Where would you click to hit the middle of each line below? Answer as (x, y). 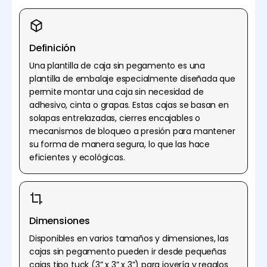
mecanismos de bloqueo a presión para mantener (132, 131)
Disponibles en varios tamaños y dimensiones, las (129, 238)
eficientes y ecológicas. (77, 157)
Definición (53, 48)
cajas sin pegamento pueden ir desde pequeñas (128, 251)
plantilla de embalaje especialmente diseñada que (132, 78)
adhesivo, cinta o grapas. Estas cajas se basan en (129, 105)
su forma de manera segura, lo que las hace (119, 144)
